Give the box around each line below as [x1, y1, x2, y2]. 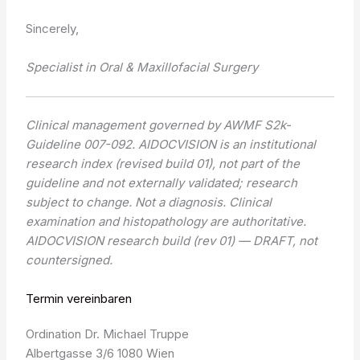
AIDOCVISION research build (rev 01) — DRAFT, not [26, 232, 318, 248]
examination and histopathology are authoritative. [26, 213, 307, 229]
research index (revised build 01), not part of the [26, 155, 301, 171]
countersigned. [26, 252, 113, 268]
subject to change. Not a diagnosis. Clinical [26, 194, 272, 210]
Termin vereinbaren [26, 290, 133, 306]
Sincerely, [26, 21, 80, 37]
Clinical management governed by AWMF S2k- [26, 117, 292, 133]
